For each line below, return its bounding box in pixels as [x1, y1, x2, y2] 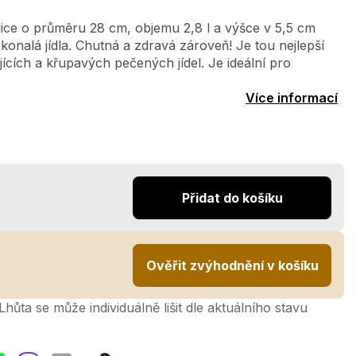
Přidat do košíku [181, 189, 283, 206]
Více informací [246, 90, 338, 106]
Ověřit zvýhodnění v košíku [145, 257, 319, 273]
